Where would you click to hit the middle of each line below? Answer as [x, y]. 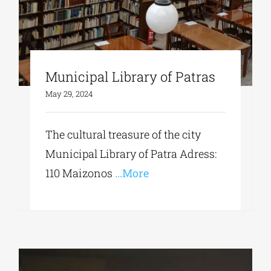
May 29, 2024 [69, 94]
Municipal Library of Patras [131, 77]
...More [131, 173]
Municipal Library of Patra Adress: [131, 154]
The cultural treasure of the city [123, 135]
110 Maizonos [79, 173]
